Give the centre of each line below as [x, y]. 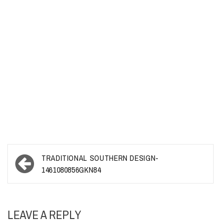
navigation [41, 173]
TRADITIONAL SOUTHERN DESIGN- [100, 158]
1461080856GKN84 [71, 170]
